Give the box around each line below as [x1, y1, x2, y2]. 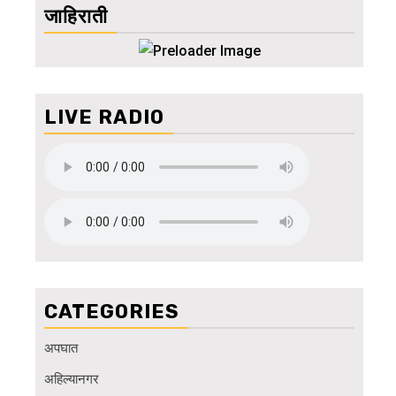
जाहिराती [44, 4, 108, 29]
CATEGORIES [44, 300, 179, 324]
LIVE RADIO [44, 105, 164, 130]
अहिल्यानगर [44, 371, 99, 388]
